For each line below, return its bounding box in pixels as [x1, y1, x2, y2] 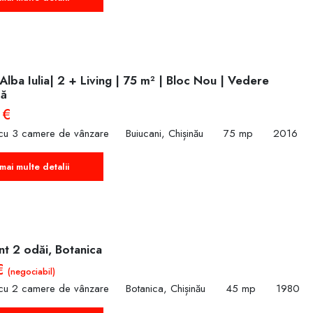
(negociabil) [8, 264, 55, 278]
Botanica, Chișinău [126, 281, 205, 297]
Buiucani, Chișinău [126, 126, 203, 142]
